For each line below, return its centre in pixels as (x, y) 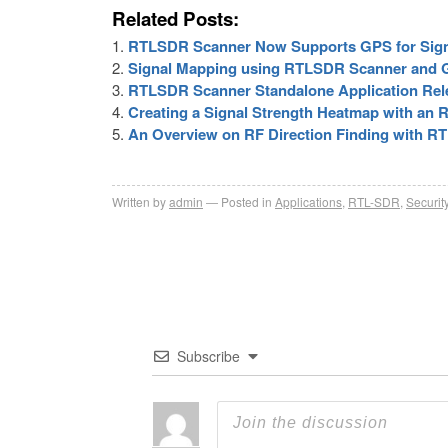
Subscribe (208, 356)
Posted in (246, 202)
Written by (139, 202)
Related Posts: (175, 19)
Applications (308, 202)
